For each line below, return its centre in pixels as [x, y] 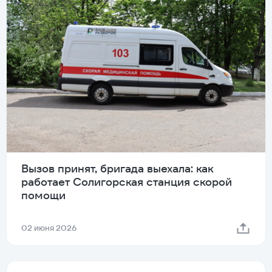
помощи [43, 195]
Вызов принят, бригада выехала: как [117, 169]
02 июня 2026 [49, 228]
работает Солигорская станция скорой [127, 182]
